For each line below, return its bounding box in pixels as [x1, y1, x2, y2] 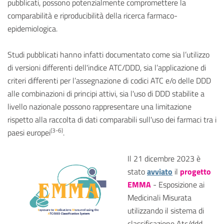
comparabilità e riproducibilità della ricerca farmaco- [7, 9, 177, 22]
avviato [147, 165, 172, 178]
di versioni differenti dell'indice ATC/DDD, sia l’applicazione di [7, 61, 206, 74]
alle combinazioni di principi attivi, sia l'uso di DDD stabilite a [7, 87, 204, 100]
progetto [180, 165, 211, 178]
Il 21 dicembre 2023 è [127, 152, 200, 165]
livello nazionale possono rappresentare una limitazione [7, 100, 191, 113]
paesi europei [7, 126, 50, 139]
